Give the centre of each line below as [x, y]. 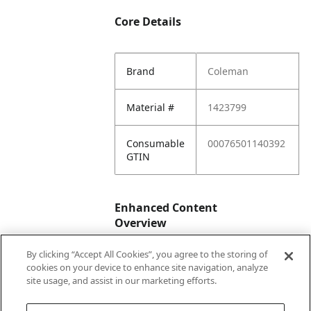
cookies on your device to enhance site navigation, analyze [148, 267]
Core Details [148, 22]
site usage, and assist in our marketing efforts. [122, 280]
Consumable [156, 143]
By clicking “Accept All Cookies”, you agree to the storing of [147, 254]
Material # [151, 107]
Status [141, 293]
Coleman [228, 71]
